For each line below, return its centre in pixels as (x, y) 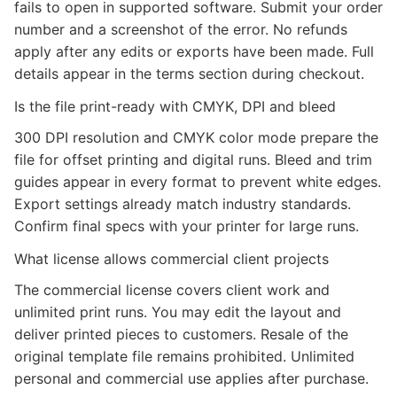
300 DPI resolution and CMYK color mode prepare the (196, 137)
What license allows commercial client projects (171, 259)
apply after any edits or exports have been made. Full (194, 51)
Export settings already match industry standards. (183, 204)
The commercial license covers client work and (172, 290)
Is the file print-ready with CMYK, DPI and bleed (175, 106)
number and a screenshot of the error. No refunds (181, 29)
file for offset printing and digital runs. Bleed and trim (193, 160)
